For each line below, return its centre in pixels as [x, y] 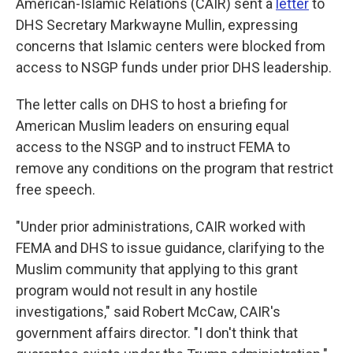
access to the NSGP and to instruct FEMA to [153, 147]
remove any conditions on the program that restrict [175, 168]
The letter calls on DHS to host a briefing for [152, 104]
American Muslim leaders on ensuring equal [152, 126]
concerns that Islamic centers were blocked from [171, 46]
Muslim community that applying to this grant [157, 269]
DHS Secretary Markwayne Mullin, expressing [157, 25]
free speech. [56, 190]
